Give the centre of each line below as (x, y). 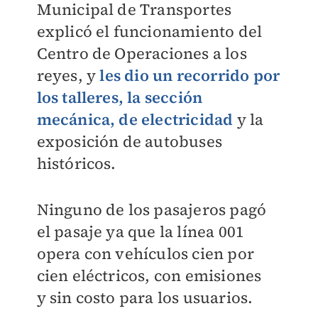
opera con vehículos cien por (146, 254)
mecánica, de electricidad (135, 120)
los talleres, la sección (120, 98)
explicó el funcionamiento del (149, 32)
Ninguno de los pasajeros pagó (152, 210)
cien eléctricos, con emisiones (149, 276)
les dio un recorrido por (190, 76)
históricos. (76, 164)
